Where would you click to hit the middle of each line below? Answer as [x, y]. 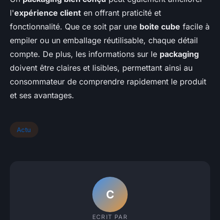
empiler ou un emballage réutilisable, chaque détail [104, 41]
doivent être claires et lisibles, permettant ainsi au [101, 68]
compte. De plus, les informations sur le [85, 54]
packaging [179, 54]
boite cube [160, 27]
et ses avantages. [42, 96]
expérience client [48, 13]
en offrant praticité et [121, 13]
